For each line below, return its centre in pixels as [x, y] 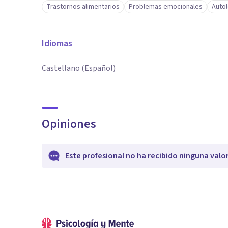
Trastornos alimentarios [83, 7]
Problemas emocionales [166, 7]
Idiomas [57, 44]
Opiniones [69, 124]
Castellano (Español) [79, 68]
